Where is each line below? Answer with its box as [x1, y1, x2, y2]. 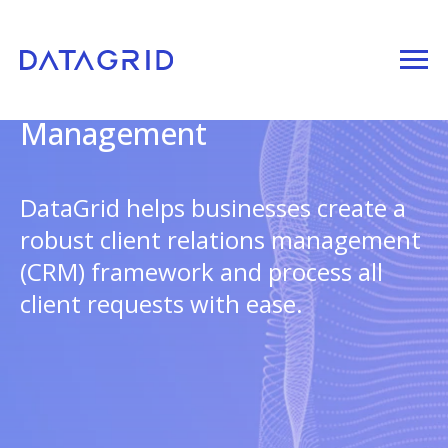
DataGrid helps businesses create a [20, 191, 406, 224]
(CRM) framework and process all [20, 255, 383, 288]
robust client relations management [20, 223, 421, 256]
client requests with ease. [20, 287, 303, 320]
